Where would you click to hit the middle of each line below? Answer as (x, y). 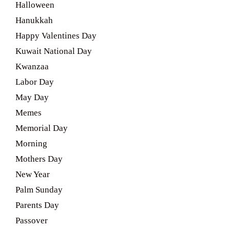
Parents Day (37, 205)
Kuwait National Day (54, 51)
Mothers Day (39, 159)
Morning (31, 143)
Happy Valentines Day (56, 36)
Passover (32, 221)
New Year (33, 174)
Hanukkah (34, 20)
